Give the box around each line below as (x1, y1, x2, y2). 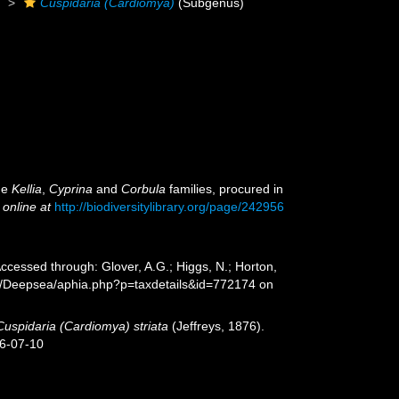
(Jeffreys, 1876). (168, 319, 265, 333)
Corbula (121, 182, 167, 196)
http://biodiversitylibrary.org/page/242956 (54, 199, 285, 214)
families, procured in (166, 182, 284, 196)
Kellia (12, 182, 43, 196)
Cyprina (49, 182, 94, 196)
